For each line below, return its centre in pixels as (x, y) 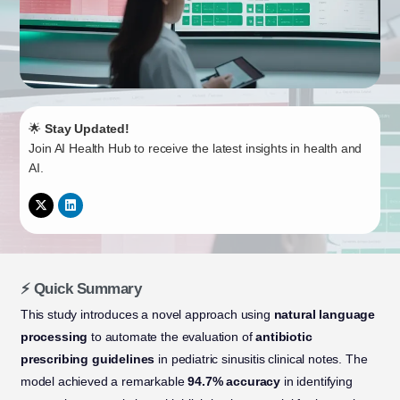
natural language (325, 315)
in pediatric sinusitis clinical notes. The (261, 359)
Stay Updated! (87, 129)
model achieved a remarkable (104, 382)
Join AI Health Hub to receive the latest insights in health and (196, 149)
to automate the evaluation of (172, 337)
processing (54, 337)
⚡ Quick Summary (81, 289)
